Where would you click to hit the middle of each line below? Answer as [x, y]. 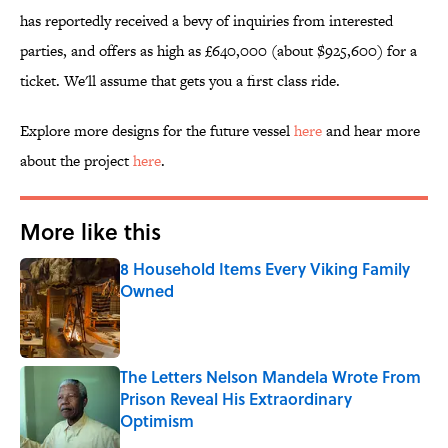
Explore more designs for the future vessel [157, 131]
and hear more [371, 131]
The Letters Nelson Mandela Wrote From [270, 377]
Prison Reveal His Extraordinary [236, 399]
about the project [76, 161]
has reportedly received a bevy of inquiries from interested [206, 21]
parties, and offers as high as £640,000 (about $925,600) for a [218, 51]
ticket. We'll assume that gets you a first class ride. [180, 81]
